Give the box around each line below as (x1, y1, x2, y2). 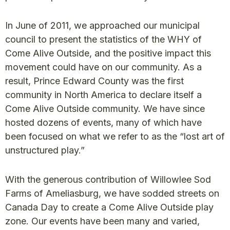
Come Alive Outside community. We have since (5, 103, 205, 114)
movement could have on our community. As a (5, 61, 202, 72)
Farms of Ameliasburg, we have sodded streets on (5, 187, 219, 199)
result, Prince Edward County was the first (5, 75, 184, 86)
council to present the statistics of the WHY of (5, 33, 202, 45)
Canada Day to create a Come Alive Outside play (5, 201, 214, 213)
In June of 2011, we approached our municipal (5, 20, 200, 31)
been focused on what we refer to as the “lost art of (5, 130, 225, 142)
